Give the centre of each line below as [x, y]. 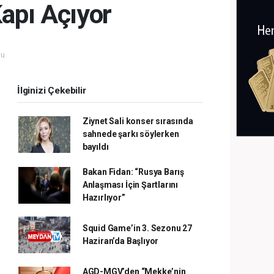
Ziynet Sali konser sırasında [138, 121]
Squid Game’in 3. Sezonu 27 [137, 228]
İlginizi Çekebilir [52, 91]
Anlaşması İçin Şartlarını [130, 185]
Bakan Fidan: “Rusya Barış [133, 172]
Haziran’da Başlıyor [120, 241]
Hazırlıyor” [104, 198]
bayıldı [95, 147]
